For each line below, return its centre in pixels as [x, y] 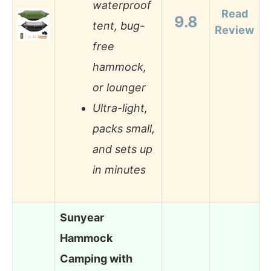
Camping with [96, 258]
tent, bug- [119, 26]
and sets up [122, 149]
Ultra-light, [120, 108]
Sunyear [82, 217]
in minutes [119, 170]
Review [234, 30]
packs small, [124, 129]
